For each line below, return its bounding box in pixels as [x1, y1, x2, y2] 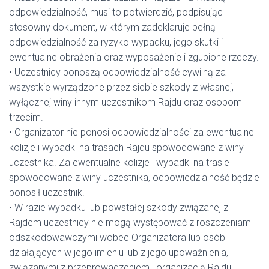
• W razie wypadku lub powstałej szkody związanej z [9, 202, 228, 213]
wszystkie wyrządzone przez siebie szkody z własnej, [9, 82, 234, 93]
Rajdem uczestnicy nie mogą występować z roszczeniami [9, 217, 253, 228]
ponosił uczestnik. [9, 187, 85, 198]
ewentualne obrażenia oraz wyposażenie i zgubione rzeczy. [9, 52, 259, 63]
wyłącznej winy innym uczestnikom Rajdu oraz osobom [9, 97, 242, 108]
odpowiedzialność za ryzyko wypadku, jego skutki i [9, 37, 223, 48]
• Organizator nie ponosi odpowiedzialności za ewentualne [9, 127, 254, 138]
